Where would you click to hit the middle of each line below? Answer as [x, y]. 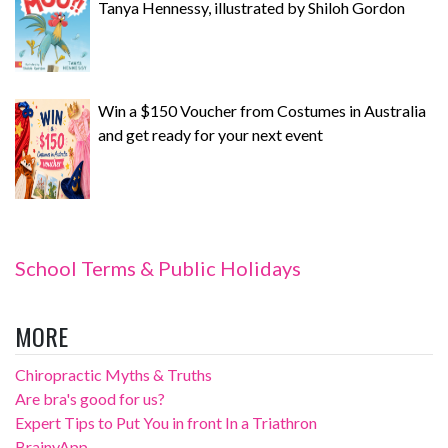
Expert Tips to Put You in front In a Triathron [166, 422]
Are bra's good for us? [90, 398]
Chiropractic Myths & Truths [113, 374]
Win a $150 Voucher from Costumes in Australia [262, 110]
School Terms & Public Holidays [158, 268]
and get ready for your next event [210, 134]
